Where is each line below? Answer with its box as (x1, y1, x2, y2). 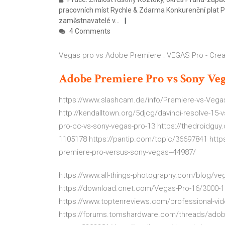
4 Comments (68, 27, 110, 35)
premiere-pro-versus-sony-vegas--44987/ (59, 148, 196, 157)
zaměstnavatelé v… (59, 17, 120, 25)
